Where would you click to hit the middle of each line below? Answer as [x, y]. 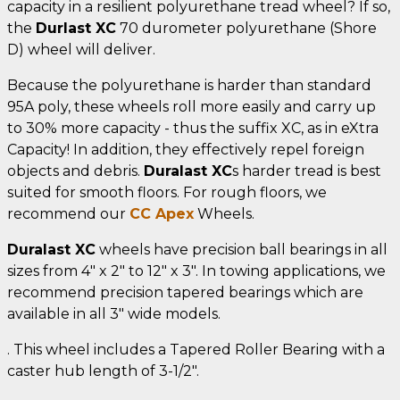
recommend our [68, 213]
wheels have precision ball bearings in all [242, 249]
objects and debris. [75, 171]
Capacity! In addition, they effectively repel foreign [186, 149]
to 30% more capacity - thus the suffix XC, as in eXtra [193, 128]
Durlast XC [76, 28]
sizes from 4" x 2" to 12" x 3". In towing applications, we [196, 271]
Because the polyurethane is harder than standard [189, 85]
